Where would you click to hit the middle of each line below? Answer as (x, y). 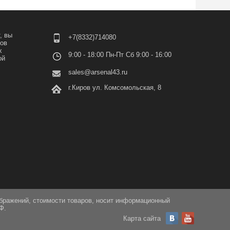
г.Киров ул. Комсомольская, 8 (114, 88)
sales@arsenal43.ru (98, 72)
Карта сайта (142, 218)
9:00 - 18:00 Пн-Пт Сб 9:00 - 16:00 (120, 55)
